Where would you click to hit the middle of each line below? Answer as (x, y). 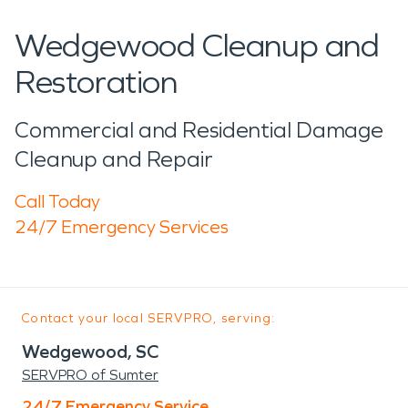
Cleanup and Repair (114, 159)
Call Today (57, 201)
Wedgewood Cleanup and (197, 46)
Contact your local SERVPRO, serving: (149, 318)
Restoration (96, 82)
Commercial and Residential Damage (199, 130)
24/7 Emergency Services (122, 226)
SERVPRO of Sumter (90, 374)
